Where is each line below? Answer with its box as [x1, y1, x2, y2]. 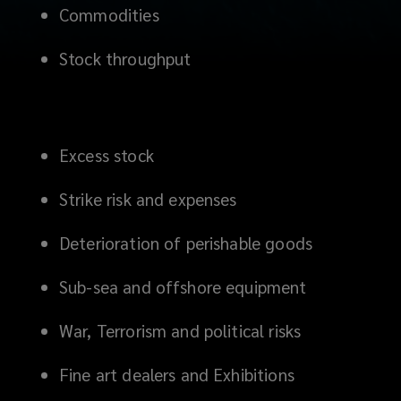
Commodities [59, 3, 159, 25]
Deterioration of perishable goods [59, 231, 312, 253]
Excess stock [59, 143, 154, 166]
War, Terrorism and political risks [59, 319, 302, 341]
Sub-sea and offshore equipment [59, 275, 307, 297]
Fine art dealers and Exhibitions [59, 363, 294, 385]
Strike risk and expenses [59, 187, 237, 209]
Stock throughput [59, 47, 192, 69]
